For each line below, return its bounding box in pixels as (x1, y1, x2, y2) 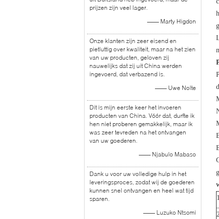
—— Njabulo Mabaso (139, 151, 196, 158)
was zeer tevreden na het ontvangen (89, 129, 186, 136)
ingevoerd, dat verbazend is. (89, 70, 165, 78)
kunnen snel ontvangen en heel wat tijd (89, 187, 194, 194)
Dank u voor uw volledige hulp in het (89, 170, 186, 177)
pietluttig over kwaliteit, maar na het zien (89, 45, 196, 53)
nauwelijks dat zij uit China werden (89, 62, 182, 69)
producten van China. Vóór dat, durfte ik (89, 112, 195, 119)
